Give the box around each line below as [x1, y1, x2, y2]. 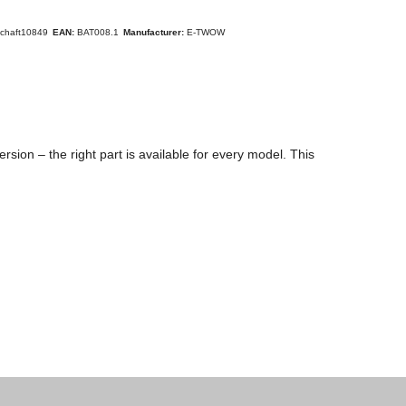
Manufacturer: [122, 26, 187, 37]
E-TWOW [186, 26, 225, 37]
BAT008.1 [76, 26, 119, 37]
